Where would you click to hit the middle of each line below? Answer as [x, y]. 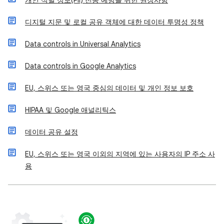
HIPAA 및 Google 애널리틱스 [70, 110]
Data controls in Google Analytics [80, 66]
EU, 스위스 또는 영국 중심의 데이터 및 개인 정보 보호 [109, 88]
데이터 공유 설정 [51, 132]
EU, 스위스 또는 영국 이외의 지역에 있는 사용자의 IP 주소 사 [120, 154]
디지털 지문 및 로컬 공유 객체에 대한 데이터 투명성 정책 [114, 22]
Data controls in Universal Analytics [83, 44]
